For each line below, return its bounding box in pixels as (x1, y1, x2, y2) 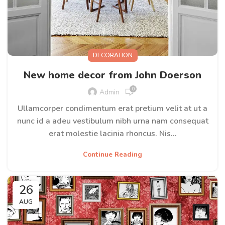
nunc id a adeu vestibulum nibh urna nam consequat (17, 115, 208, 127)
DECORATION (92, 51, 133, 59)
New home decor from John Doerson (24, 68, 201, 82)
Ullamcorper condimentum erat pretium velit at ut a (18, 102, 207, 114)
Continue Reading (83, 150, 142, 159)
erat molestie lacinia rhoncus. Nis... (48, 128, 177, 139)
